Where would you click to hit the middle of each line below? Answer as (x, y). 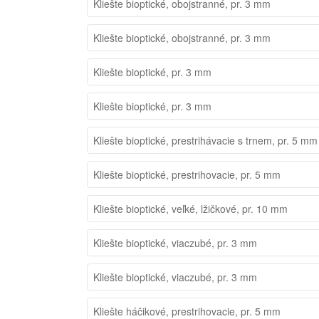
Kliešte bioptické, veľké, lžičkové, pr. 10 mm (190, 208)
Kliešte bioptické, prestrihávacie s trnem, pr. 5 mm (205, 140)
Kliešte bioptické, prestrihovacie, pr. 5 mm (187, 174)
